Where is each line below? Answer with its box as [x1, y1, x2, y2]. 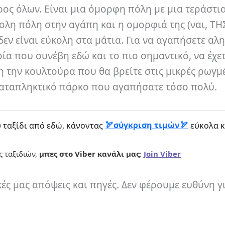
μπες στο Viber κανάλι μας [39, 149, 140, 159]
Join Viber [144, 149, 181, 159]
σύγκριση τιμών [114, 119, 180, 131]
